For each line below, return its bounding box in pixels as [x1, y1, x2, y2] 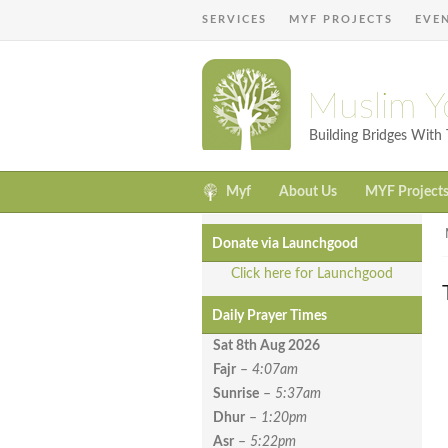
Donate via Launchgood [212, 237, 358, 252]
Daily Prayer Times [212, 309, 327, 324]
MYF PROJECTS [289, 14, 393, 25]
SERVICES [202, 14, 267, 25]
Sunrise [213, 387, 259, 402]
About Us [279, 185, 337, 200]
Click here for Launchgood [231, 267, 393, 282]
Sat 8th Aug [213, 339, 288, 354]
